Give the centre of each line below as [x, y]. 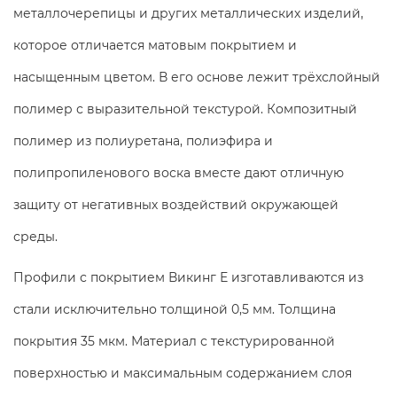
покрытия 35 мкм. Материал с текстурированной [174, 341]
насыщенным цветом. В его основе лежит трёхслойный [197, 77]
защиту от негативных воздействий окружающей [176, 204]
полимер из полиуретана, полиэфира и [143, 140]
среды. [35, 236]
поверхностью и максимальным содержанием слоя [183, 373]
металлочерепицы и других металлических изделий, [188, 13]
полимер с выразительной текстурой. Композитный [185, 109]
